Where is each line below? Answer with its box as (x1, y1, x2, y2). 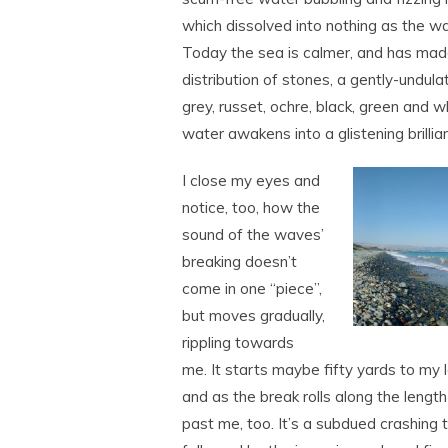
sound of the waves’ (182, 225, 324, 244)
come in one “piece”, (182, 279, 322, 298)
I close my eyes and (182, 171, 320, 190)
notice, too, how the (182, 198, 320, 217)
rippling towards (182, 333, 294, 352)
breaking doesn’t (182, 252, 297, 271)
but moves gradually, (182, 306, 325, 325)
